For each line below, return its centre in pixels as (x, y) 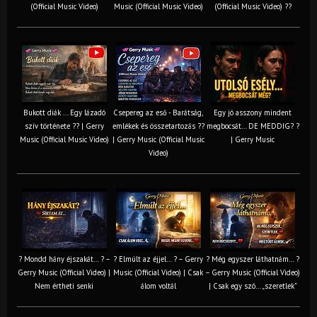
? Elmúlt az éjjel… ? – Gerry (158, 259)
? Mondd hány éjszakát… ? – (64, 259)
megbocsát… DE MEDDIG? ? (253, 126)
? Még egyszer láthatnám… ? (253, 259)
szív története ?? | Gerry (64, 126)
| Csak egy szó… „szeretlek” (253, 286)
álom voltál (158, 286)
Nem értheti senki (64, 286)
